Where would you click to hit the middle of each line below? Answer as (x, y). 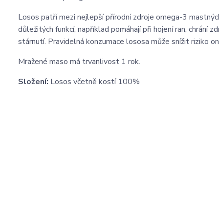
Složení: (34, 82)
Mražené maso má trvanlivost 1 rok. (79, 62)
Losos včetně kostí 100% (103, 82)
